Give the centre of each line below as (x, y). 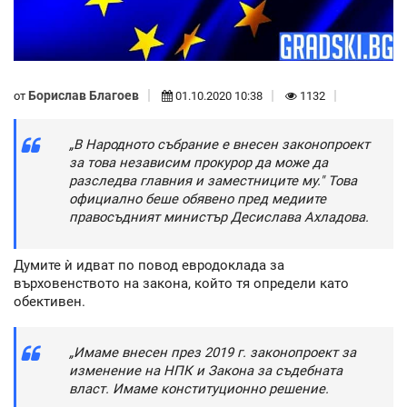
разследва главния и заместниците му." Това (213, 181)
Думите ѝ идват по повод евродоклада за (149, 265)
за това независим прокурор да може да (199, 163)
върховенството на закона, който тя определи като (181, 283)
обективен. (50, 301)
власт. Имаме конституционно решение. (199, 389)
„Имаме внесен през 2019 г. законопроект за (213, 353)
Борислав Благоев (84, 95)
